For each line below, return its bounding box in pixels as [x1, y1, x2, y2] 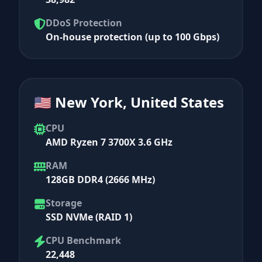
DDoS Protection [46, 16, 122, 29]
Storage [46, 196, 82, 209]
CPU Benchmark [46, 233, 121, 247]
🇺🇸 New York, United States [34, 92, 224, 112]
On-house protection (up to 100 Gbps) [46, 30, 219, 43]
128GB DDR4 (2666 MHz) [46, 173, 155, 186]
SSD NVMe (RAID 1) [46, 210, 132, 223]
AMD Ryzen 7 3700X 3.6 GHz [46, 135, 173, 149]
